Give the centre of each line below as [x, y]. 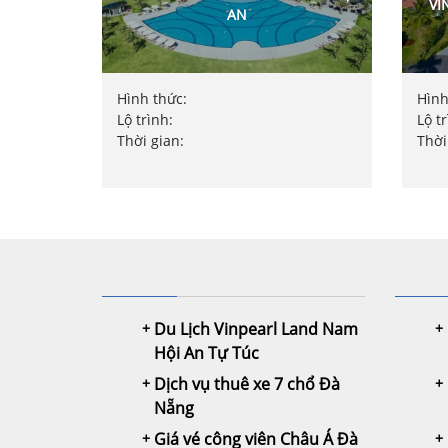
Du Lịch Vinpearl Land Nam [256, 328]
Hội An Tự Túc [206, 352]
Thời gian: [150, 140]
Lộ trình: [145, 119]
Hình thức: [152, 98]
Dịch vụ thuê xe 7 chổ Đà [247, 383]
